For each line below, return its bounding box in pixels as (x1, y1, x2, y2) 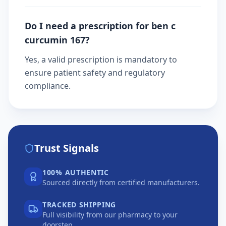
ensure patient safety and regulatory (25, 67, 165, 78)
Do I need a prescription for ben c (25, 20, 176, 32)
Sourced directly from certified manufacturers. (42, 178, 200, 187)
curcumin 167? (25, 34, 90, 46)
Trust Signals (34, 141, 99, 155)
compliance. (25, 80, 71, 91)
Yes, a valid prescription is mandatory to (25, 54, 177, 65)
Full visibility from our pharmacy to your (42, 210, 178, 219)
